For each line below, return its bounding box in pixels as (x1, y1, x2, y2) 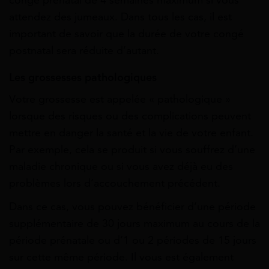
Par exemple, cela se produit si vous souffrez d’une (9, 142, 255, 156)
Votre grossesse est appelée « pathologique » (9, 92, 231, 106)
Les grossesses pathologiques (9, 70, 157, 84)
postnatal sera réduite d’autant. (9, 43, 159, 57)
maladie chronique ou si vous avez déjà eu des (9, 159, 233, 173)
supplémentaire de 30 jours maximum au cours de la (9, 216, 260, 230)
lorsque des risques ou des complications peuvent (9, 109, 251, 122)
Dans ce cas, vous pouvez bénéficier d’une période (9, 199, 256, 213)
